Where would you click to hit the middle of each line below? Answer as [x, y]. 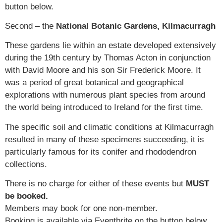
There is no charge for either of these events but [95, 184]
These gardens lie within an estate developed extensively [111, 46]
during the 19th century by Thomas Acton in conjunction [108, 58]
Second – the [30, 26]
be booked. [27, 196]
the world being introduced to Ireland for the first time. [104, 108]
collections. [26, 164]
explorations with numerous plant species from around [105, 95]
